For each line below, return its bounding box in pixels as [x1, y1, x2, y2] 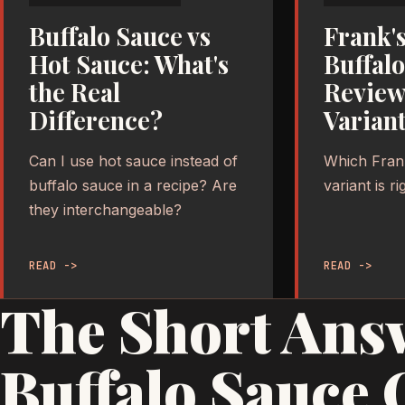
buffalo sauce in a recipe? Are [29, 175, 237, 194]
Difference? [29, 103, 163, 137]
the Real [29, 75, 120, 108]
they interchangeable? [29, 200, 182, 219]
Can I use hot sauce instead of [29, 151, 238, 170]
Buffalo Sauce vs [29, 19, 211, 52]
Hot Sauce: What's [29, 47, 229, 80]
